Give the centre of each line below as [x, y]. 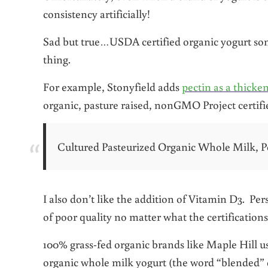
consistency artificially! [97, 13]
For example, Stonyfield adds [112, 86]
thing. [57, 59]
